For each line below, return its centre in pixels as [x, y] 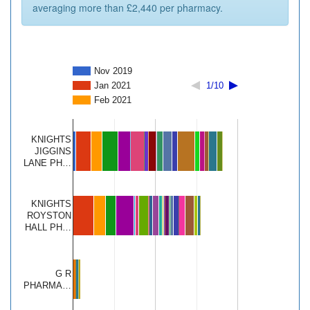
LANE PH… [47, 163]
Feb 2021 [113, 100]
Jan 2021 [112, 86]
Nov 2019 [113, 71]
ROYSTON [49, 216]
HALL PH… [48, 228]
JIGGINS [53, 152]
